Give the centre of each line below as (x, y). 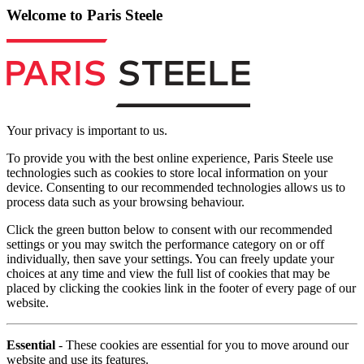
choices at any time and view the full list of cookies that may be (168, 274)
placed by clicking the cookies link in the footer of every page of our (181, 288)
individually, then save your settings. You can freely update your (170, 259)
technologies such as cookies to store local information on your (167, 173)
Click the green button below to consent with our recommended (169, 230)
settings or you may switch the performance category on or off (165, 245)
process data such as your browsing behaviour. (126, 202)
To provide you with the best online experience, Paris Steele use (170, 158)
